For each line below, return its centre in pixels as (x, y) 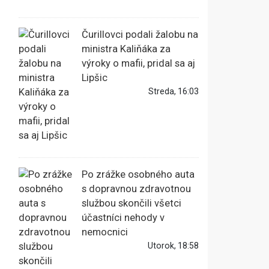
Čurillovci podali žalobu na (140, 35)
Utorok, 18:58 (173, 246)
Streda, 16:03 (174, 92)
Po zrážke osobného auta (138, 175)
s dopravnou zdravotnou (136, 189)
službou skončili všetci (131, 204)
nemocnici (105, 232)
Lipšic (95, 78)
